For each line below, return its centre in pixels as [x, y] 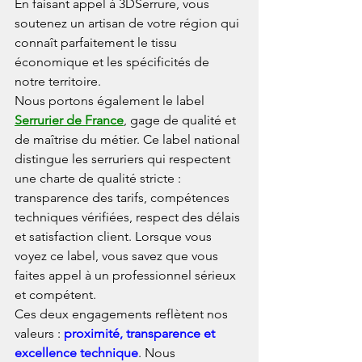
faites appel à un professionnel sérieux [127, 275]
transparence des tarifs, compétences [124, 197]
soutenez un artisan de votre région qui [128, 23]
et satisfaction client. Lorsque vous [115, 236]
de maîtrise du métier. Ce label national [129, 139]
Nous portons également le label [111, 100]
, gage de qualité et [181, 120]
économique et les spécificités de [114, 61]
